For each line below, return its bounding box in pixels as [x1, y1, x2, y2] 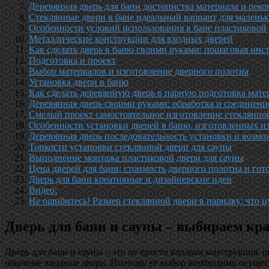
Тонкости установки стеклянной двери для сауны [29, 141, 232, 152]
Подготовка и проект [29, 55, 116, 65]
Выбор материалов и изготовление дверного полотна [29, 65, 249, 76]
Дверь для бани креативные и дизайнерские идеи [29, 174, 232, 184]
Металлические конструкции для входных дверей [29, 33, 233, 44]
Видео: [29, 184, 57, 195]
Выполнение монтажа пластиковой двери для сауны [29, 152, 244, 163]
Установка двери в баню [29, 76, 128, 87]
